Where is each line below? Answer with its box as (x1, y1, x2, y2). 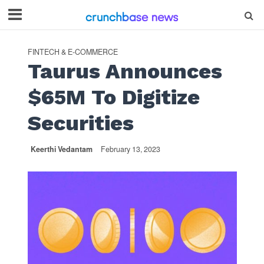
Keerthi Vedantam (30, 144, 93, 154)
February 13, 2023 (100, 144, 160, 154)
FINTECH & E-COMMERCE (27, 47, 118, 57)
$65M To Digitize (27, 85, 200, 110)
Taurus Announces (27, 59, 222, 84)
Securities (27, 111, 134, 136)
